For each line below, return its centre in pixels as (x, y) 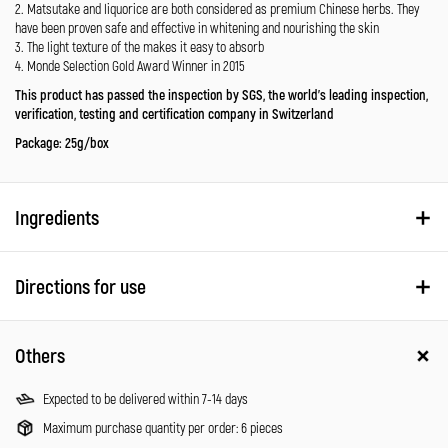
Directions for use (80, 286)
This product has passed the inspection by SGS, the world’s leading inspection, (221, 94)
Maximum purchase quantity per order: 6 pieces (163, 427)
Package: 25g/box (62, 142)
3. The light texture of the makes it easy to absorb (139, 46)
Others (40, 355)
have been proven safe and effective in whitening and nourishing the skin (197, 27)
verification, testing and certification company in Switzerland (176, 113)
